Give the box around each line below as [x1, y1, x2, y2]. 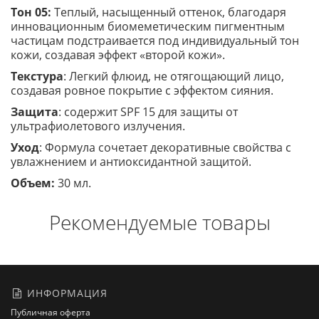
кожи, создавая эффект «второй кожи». [11, 47, 225, 63]
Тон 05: [11, 4, 54, 20]
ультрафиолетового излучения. [11, 118, 185, 134]
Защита [11, 104, 58, 120]
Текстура [11, 68, 63, 84]
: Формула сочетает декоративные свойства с [39, 140, 291, 155]
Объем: [11, 175, 55, 191]
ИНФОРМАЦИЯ [23, 286, 108, 300]
